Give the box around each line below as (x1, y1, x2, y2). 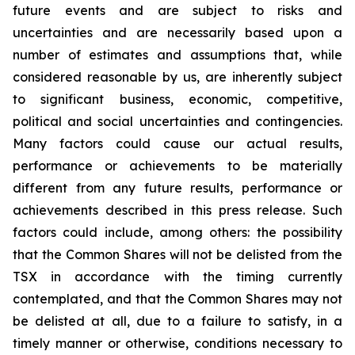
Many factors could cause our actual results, (13, 136, 342, 151)
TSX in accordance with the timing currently (13, 269, 342, 284)
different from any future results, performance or (13, 180, 342, 196)
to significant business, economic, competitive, (13, 91, 342, 107)
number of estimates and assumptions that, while (13, 47, 342, 63)
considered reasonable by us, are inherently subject (13, 69, 342, 85)
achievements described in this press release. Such (13, 202, 342, 218)
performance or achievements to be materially (13, 158, 342, 174)
